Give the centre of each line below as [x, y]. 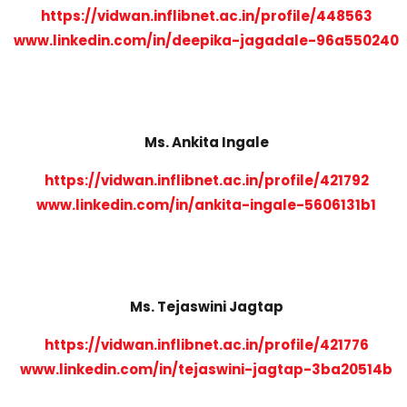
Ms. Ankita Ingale [206, 142]
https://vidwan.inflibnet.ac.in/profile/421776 [206, 344]
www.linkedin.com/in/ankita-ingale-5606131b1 [207, 204]
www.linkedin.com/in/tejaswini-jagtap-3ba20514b [207, 369]
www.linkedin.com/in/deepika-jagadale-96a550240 [207, 40]
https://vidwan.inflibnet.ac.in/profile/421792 [206, 180]
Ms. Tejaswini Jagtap [206, 306]
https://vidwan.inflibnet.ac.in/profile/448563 [206, 15]
